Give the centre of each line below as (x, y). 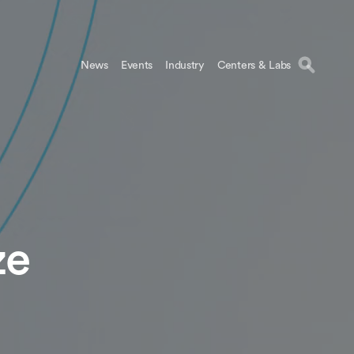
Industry (185, 65)
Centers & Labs (254, 65)
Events (137, 65)
